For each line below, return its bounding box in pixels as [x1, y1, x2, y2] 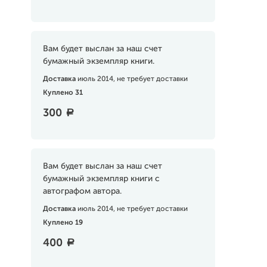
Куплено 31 [42, 89, 83, 97]
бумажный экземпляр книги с [42, 175, 160, 183]
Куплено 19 [42, 219, 83, 226]
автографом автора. [42, 187, 122, 195]
